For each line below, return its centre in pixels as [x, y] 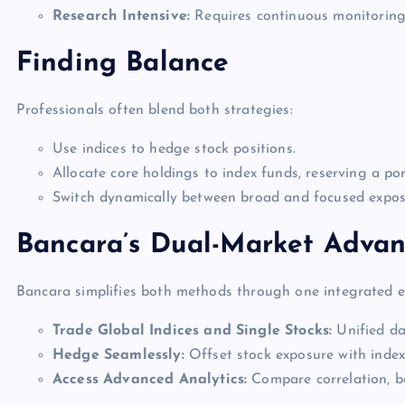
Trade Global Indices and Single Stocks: [193, 331]
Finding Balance [123, 64]
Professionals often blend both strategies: [155, 110]
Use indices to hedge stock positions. [174, 149]
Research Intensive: [122, 16]
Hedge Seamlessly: [118, 355]
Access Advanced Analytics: [150, 380]
